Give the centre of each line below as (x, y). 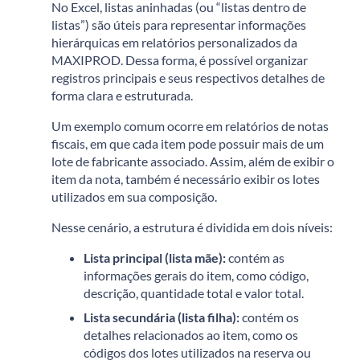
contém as (255, 258)
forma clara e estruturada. (122, 96)
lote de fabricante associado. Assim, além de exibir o (193, 162)
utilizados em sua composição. (134, 197)
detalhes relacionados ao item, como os (191, 335)
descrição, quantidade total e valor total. (194, 293)
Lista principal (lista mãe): (155, 258)
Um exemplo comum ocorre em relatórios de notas (190, 126)
